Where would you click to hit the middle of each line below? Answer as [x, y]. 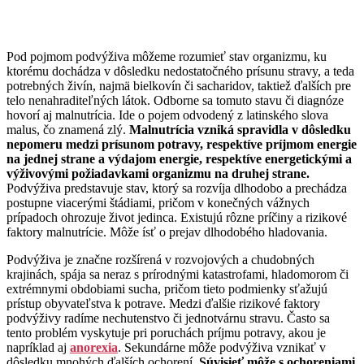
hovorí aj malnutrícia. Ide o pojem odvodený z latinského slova [167, 115]
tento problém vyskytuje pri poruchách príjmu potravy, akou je [166, 333]
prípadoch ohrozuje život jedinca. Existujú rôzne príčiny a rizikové [177, 218]
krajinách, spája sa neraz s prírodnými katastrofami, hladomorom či [178, 275]
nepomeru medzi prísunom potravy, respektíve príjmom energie [182, 145]
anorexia [94, 348]
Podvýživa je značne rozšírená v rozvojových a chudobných [160, 260]
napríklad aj [38, 348]
